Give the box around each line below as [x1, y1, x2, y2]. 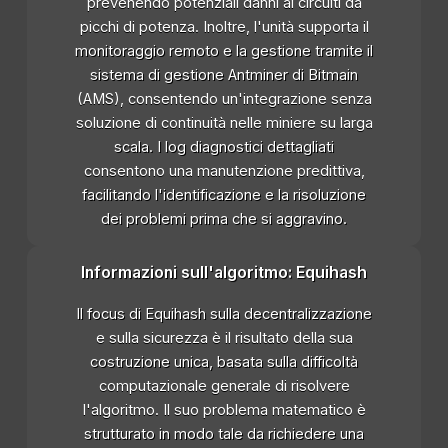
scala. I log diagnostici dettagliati [114, 138, 334, 157]
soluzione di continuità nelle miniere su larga [75, 114, 373, 133]
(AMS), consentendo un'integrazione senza [76, 90, 372, 109]
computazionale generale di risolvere [98, 377, 350, 396]
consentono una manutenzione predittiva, [83, 162, 365, 181]
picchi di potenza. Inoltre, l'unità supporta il [79, 18, 369, 37]
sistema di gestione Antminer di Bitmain [90, 66, 358, 85]
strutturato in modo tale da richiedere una [84, 425, 364, 444]
